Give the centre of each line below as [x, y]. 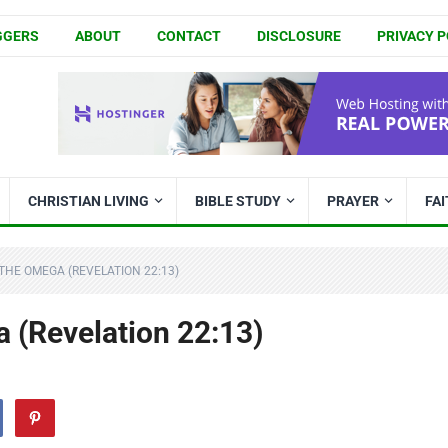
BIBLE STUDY [238, 201]
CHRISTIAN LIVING [88, 201]
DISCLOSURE [298, 36]
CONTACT [188, 36]
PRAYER [353, 201]
